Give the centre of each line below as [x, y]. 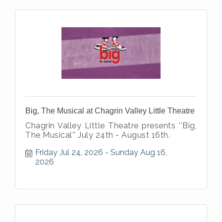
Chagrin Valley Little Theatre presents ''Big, [111, 125]
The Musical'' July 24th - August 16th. [98, 135]
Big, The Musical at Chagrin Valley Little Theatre [110, 111]
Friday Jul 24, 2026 [69, 152]
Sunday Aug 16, [139, 152]
